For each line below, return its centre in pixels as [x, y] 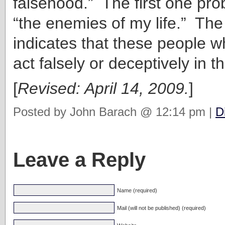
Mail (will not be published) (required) [161, 208]
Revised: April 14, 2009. [103, 88]
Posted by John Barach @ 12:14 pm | [114, 111]
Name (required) [137, 190]
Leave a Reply [79, 159]
